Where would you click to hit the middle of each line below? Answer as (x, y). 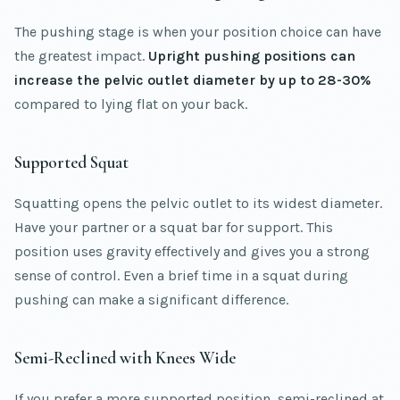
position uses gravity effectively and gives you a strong (192, 252)
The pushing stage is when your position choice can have (198, 32)
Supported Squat (71, 163)
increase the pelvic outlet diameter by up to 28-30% (193, 80)
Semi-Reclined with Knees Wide (125, 358)
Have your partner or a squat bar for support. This (174, 228)
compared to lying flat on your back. (131, 104)
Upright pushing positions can (252, 56)
